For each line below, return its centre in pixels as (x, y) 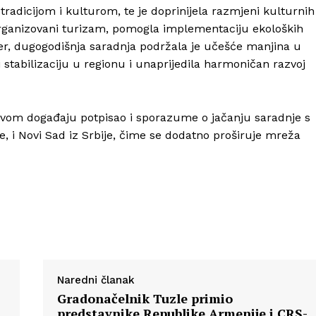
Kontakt (154, 137)
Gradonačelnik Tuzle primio (145, 299)
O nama (154, 116)
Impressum (162, 159)
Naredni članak (96, 280)
